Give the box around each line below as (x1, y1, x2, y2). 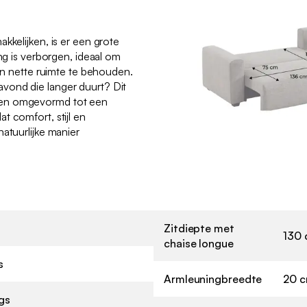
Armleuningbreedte (164, 271, 262, 286)
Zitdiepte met (164, 221, 234, 235)
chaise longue (164, 236, 234, 250)
